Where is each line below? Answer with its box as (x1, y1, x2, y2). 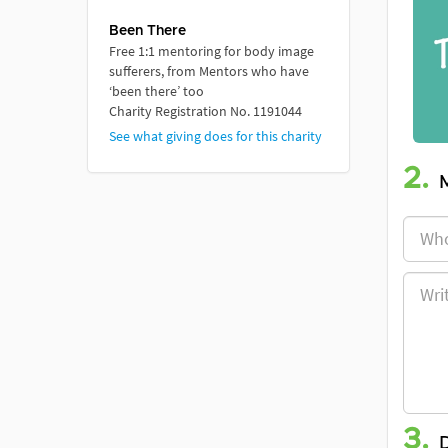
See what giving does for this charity (109, 126, 322, 145)
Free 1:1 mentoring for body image (109, 41, 314, 60)
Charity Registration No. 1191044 (109, 101, 302, 120)
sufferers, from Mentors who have (109, 61, 309, 80)
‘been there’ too (109, 81, 204, 100)
